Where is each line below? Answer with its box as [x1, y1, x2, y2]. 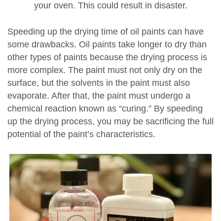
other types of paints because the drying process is [7, 52, 207, 63]
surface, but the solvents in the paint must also [7, 78, 190, 88]
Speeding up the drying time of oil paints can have [7, 27, 204, 37]
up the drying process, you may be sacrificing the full [7, 116, 214, 127]
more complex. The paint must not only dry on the [7, 65, 202, 75]
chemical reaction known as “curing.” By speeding [7, 104, 203, 114]
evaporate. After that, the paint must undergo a [7, 91, 190, 101]
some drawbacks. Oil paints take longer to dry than [7, 39, 207, 50]
